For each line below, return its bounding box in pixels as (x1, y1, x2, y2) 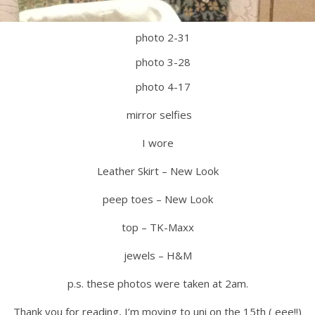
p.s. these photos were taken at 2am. (67, 276, 248, 290)
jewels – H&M (123, 248, 192, 262)
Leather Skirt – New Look (96, 164, 219, 178)
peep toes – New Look (102, 192, 213, 206)
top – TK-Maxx (121, 220, 194, 234)
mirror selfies (123, 108, 192, 122)
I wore (141, 136, 174, 150)
